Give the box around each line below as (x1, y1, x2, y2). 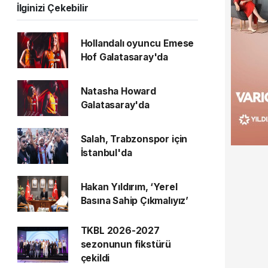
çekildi (80, 252, 110, 264)
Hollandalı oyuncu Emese (80, 38, 194, 49)
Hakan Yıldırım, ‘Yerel (80, 181, 178, 193)
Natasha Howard (80, 86, 156, 97)
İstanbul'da (80, 147, 132, 159)
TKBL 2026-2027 (80, 225, 160, 236)
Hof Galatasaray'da (80, 51, 169, 63)
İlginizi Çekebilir (16, 2, 89, 14)
